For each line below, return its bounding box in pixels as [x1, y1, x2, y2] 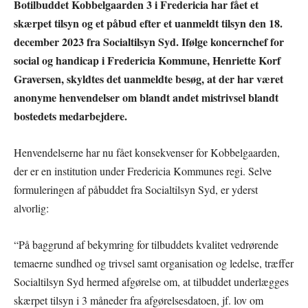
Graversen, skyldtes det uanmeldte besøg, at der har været [14, 70, 283, 87]
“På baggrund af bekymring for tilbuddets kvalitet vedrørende [14, 236, 278, 252]
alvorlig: [14, 200, 49, 215]
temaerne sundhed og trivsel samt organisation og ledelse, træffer [14, 255, 294, 270]
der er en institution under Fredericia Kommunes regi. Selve [14, 163, 272, 178]
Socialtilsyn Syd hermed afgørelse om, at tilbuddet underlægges [14, 274, 289, 289]
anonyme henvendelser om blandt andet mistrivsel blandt [14, 89, 278, 105]
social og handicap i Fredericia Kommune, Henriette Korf [14, 52, 280, 68]
